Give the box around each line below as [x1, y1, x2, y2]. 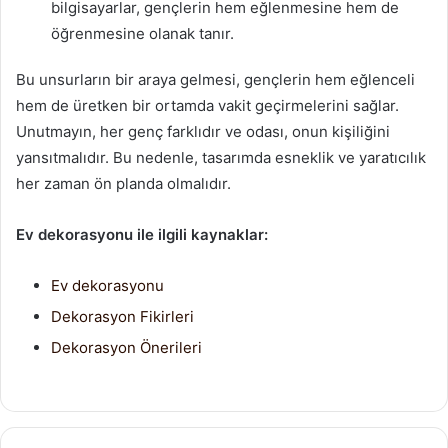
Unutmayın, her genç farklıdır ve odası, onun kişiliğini [16, 122, 390, 141]
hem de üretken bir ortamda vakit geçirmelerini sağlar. [16, 96, 399, 115]
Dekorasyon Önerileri [51, 338, 202, 357]
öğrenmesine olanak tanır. [51, 24, 234, 43]
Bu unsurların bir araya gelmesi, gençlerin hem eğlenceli [16, 70, 415, 89]
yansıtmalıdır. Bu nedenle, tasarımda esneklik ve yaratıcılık [16, 148, 426, 167]
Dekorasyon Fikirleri [51, 307, 194, 326]
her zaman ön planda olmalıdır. [16, 174, 231, 193]
